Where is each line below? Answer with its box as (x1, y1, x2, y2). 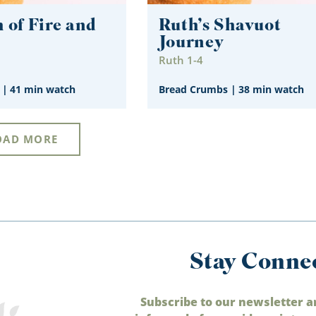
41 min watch (10, 83, 76, 97)
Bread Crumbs (158, 83, 228, 97)
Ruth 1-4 (158, 52, 203, 67)
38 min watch (238, 83, 304, 97)
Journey (158, 30, 224, 56)
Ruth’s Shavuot (158, 13, 281, 39)
